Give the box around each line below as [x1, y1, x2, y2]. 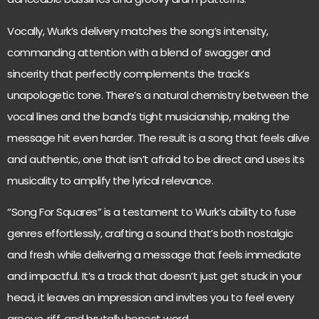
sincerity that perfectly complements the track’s [7, 66, 249, 81]
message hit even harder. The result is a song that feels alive [7, 130, 309, 145]
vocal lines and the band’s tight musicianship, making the [7, 108, 290, 124]
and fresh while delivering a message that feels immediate [7, 247, 301, 263]
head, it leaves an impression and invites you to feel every [7, 290, 294, 305]
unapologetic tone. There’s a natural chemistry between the [7, 87, 308, 103]
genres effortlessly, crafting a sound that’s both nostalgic [7, 226, 293, 241]
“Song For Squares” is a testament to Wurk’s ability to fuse [7, 204, 296, 220]
